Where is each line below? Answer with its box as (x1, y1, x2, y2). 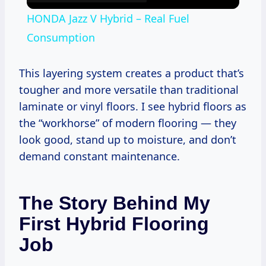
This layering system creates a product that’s (19, 65, 244, 80)
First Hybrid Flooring (19, 213, 209, 235)
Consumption (26, 30, 95, 45)
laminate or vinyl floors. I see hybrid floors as (19, 99, 246, 113)
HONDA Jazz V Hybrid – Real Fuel (26, 11, 189, 26)
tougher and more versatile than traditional (19, 82, 239, 97)
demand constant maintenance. (19, 148, 180, 163)
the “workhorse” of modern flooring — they (19, 115, 236, 130)
